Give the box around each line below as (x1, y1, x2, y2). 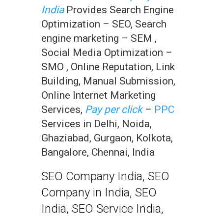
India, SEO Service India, (41, 202, 164, 216)
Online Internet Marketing (41, 89, 156, 102)
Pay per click (85, 104, 142, 116)
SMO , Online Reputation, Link (41, 61, 175, 73)
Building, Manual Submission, (41, 75, 175, 87)
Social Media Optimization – (41, 47, 172, 59)
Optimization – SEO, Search (41, 18, 166, 30)
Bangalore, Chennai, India (41, 146, 155, 159)
